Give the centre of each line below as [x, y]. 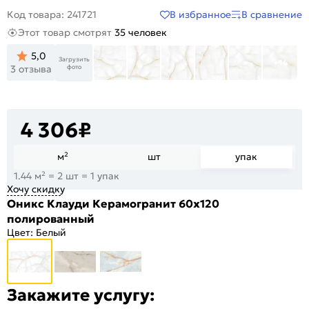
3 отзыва [31, 69]
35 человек [141, 33]
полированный [51, 218]
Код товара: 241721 [52, 15]
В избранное [200, 14]
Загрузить [74, 59]
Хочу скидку [36, 189]
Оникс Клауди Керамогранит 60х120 [113, 203]
